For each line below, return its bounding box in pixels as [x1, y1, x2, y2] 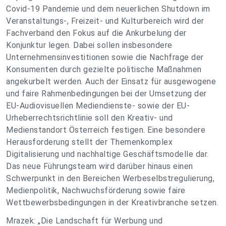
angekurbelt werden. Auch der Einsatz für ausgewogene [6, 77, 216, 86]
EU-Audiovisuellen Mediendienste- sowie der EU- [6, 101, 190, 110]
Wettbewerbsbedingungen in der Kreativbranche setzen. [6, 198, 218, 207]
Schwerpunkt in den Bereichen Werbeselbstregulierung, [6, 174, 214, 183]
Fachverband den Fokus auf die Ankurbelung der [6, 28, 187, 38]
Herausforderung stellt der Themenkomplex [6, 137, 173, 147]
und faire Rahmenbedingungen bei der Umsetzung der [6, 89, 207, 98]
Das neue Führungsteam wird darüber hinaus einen [6, 161, 193, 171]
